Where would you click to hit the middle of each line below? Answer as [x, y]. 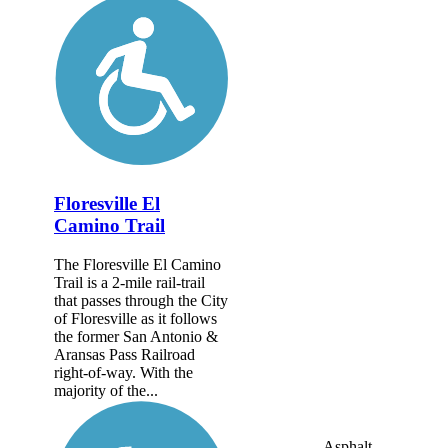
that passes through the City [141, 300]
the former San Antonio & [136, 336]
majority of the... [106, 390]
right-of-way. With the [123, 372]
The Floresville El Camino [137, 264]
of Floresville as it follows [135, 318]
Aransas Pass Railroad [124, 354]
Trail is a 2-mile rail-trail [129, 282]
